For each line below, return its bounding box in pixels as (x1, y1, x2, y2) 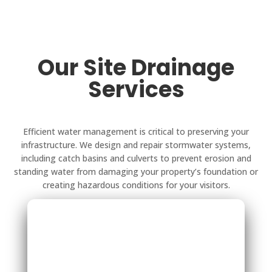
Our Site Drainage (38, 52, 234, 83)
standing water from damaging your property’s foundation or (14, 165, 258, 177)
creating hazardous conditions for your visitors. (42, 178, 230, 191)
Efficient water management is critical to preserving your (23, 125, 249, 137)
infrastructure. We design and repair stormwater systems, (21, 138, 251, 151)
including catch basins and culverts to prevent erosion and (21, 152, 251, 164)
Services (87, 73, 185, 105)
